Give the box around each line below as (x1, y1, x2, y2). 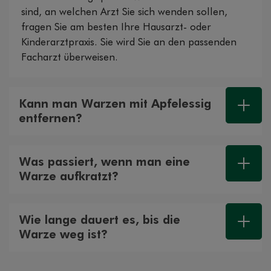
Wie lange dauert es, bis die (19, 214, 180, 227)
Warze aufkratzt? (19, 171, 119, 183)
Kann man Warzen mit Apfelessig (19, 98, 211, 111)
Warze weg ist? (19, 229, 108, 241)
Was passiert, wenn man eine (19, 156, 190, 169)
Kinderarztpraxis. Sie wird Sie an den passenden (21, 38, 237, 48)
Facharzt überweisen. (21, 53, 118, 64)
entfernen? (19, 113, 82, 125)
